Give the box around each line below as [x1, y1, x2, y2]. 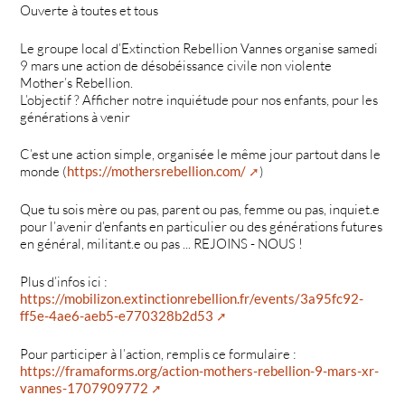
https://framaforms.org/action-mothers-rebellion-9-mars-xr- [20, 362, 380, 379]
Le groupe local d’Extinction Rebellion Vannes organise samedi [20, 39, 379, 57]
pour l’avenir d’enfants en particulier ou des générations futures [20, 218, 383, 236]
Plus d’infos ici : [20, 273, 108, 291]
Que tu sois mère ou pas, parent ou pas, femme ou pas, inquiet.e [20, 201, 381, 219]
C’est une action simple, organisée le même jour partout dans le [20, 146, 381, 164]
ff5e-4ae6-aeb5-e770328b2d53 [20, 307, 214, 325]
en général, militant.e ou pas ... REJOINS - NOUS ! [20, 235, 304, 253]
